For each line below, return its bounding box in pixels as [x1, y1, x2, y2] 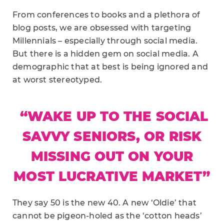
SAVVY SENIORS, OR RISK [22, 128, 202, 144]
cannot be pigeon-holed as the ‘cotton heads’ [12, 211, 202, 220]
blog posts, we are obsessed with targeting [12, 23, 191, 32]
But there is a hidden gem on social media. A [12, 49, 198, 58]
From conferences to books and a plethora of [12, 10, 200, 19]
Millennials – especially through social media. [12, 36, 198, 45]
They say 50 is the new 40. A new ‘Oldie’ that [12, 198, 197, 207]
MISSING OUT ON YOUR [31, 148, 193, 164]
